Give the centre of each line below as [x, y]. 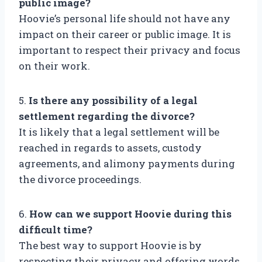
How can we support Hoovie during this [130, 214]
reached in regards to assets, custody [110, 148]
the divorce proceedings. [80, 180]
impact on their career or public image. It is [125, 35]
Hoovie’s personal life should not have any [125, 19]
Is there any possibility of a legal [113, 101]
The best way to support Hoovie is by [110, 246]
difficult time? [56, 230]
